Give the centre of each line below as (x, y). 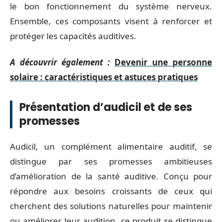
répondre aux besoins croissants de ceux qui (111, 191)
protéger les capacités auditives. (73, 36)
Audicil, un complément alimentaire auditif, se (111, 146)
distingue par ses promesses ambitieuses (111, 161)
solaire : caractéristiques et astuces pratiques (104, 77)
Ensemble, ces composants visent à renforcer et (111, 21)
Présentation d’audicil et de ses (106, 107)
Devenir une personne (163, 62)
